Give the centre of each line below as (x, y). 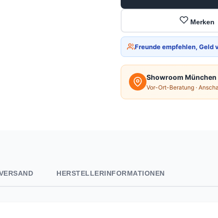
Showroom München (182, 77)
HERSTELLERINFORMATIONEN (111, 173)
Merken (202, 22)
